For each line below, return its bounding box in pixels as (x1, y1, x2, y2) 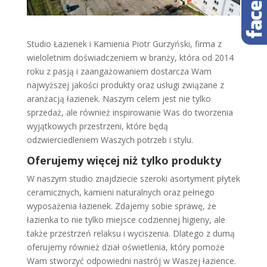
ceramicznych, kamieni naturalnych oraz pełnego (26, 186, 215, 198)
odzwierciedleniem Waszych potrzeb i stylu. (26, 133, 193, 145)
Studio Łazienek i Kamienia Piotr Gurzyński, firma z (26, 38, 222, 49)
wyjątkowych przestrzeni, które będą (26, 120, 168, 132)
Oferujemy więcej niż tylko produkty (26, 153, 221, 167)
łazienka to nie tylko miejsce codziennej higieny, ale (26, 213, 225, 225)
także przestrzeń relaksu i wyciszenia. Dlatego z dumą (26, 227, 235, 239)
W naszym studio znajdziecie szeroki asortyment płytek (26, 172, 240, 184)
